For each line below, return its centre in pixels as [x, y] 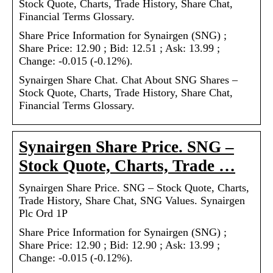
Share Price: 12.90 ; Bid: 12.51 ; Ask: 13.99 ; [119, 48]
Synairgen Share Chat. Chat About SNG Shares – [128, 80]
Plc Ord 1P [43, 213]
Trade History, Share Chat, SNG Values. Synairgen [132, 200]
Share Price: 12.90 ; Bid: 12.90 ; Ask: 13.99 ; [119, 245]
